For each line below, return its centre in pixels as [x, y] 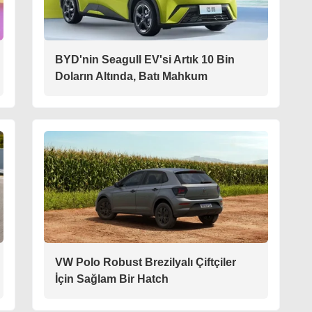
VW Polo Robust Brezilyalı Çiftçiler [146, 262]
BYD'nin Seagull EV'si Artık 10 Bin [145, 60]
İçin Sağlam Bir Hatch [112, 279]
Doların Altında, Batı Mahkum [131, 76]
